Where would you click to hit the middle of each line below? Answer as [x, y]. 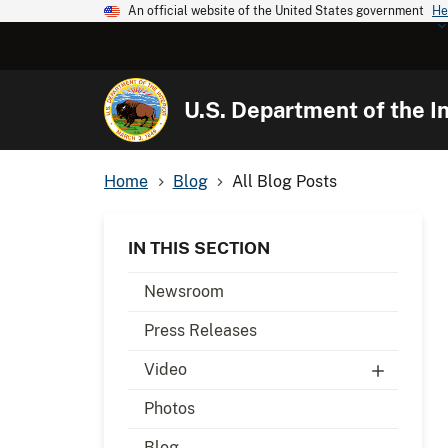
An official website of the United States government [276, 11]
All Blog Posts [285, 181]
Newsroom [184, 291]
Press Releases [200, 330]
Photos [169, 408]
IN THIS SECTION [199, 247]
